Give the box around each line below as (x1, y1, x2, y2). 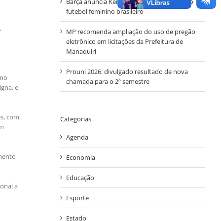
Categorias (60, 114, 91, 123)
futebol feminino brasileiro (66, 6, 144, 16)
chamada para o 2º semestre (66, 76, 149, 86)
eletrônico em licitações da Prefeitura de (66, 37, 183, 46)
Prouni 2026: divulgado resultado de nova (66, 67, 188, 76)
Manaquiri (66, 46, 96, 56)
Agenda (66, 133, 88, 142)
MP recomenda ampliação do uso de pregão (66, 27, 195, 36)
